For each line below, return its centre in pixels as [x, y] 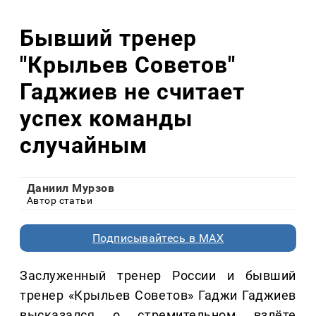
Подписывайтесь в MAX [158, 238]
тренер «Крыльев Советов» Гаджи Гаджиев [158, 296]
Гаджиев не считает [133, 91]
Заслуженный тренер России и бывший [158, 276]
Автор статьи [60, 201]
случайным [84, 145]
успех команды [106, 118]
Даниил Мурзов [71, 188]
